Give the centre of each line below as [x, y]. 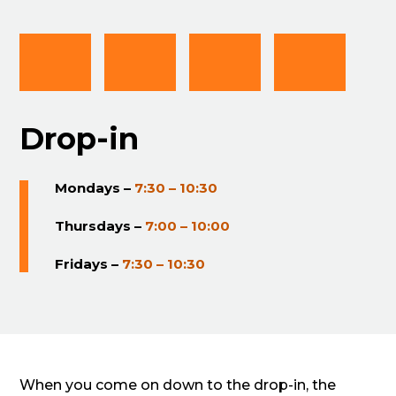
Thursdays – [100, 225]
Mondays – [95, 187]
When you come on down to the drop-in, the [178, 385]
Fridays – [89, 263]
